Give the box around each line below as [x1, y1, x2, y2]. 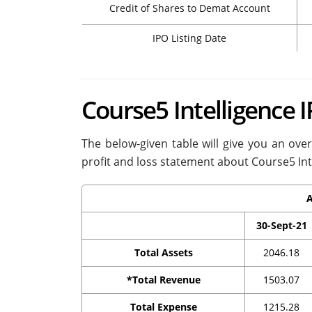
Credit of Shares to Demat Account [109, 1, 270, 15]
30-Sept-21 [256, 219, 307, 233]
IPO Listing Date [153, 31, 226, 45]
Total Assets [134, 246, 193, 260]
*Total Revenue [126, 273, 201, 287]
